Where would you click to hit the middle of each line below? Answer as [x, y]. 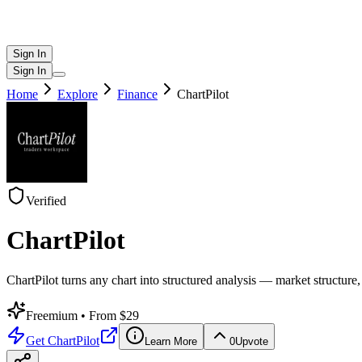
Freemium [53, 315]
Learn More [171, 341]
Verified [46, 201]
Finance [137, 94]
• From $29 [110, 315]
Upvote [252, 341]
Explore [78, 94]
